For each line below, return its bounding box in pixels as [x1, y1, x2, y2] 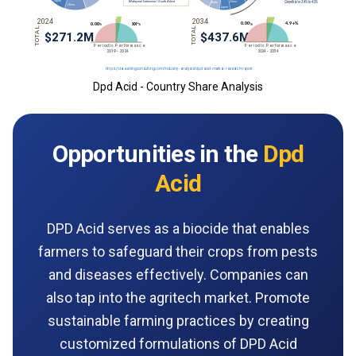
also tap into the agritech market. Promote [46, 288, 310, 306]
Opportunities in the [52, 139, 263, 168]
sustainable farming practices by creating [47, 311, 309, 329]
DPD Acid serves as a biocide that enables [46, 219, 310, 237]
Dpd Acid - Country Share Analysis [93, 79, 263, 93]
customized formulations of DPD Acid [59, 335, 297, 352]
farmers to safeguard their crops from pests [38, 242, 318, 260]
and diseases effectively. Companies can [48, 265, 308, 283]
